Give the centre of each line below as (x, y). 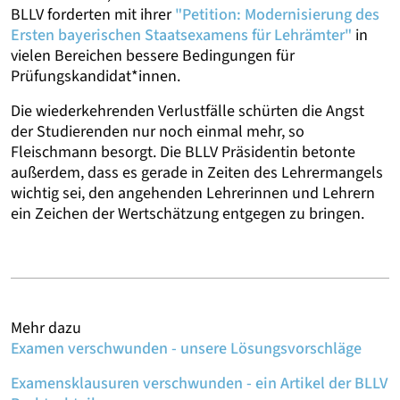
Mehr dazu (46, 329)
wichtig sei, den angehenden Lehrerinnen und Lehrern (193, 194)
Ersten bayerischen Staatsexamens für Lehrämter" (181, 36)
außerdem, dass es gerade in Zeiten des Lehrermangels (197, 173)
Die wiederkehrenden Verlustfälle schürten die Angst (187, 112)
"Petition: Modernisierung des (277, 15)
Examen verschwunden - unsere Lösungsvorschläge (186, 349)
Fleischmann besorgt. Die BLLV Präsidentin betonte (183, 153)
